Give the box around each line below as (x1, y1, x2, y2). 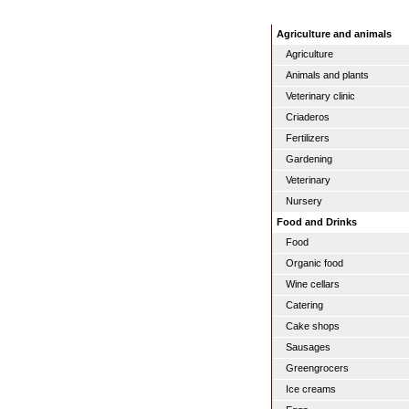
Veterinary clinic (286, 90, 355, 101)
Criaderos (286, 111, 330, 122)
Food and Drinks (277, 216, 357, 227)
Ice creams (286, 383, 336, 394)
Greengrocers (286, 362, 349, 373)
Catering (286, 299, 323, 310)
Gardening (286, 153, 332, 164)
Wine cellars (286, 278, 340, 289)
